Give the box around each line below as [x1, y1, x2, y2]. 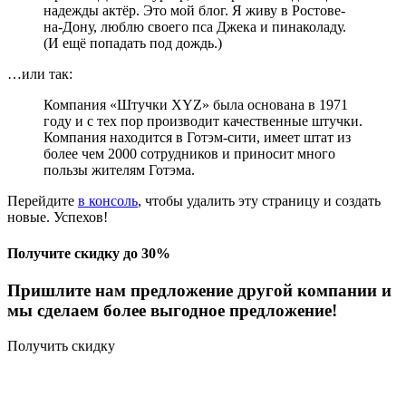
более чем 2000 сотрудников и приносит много [43, 146, 335, 162]
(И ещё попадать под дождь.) [43, 35, 222, 52]
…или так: [7, 66, 72, 82]
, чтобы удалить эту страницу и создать [138, 193, 381, 209]
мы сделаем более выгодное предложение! [7, 300, 337, 320]
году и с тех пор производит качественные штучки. [43, 113, 362, 130]
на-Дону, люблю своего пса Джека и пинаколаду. [43, 19, 346, 35]
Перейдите [7, 193, 78, 209]
